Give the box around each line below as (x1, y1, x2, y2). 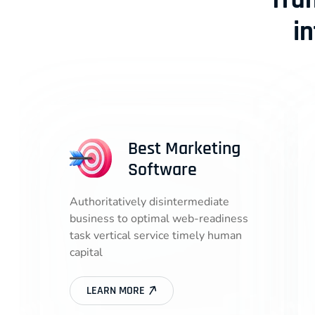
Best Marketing (128, 137, 240, 160)
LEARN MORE (86, 283, 148, 298)
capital (70, 245, 103, 260)
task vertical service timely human (70, 228, 242, 243)
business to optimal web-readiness (70, 211, 248, 226)
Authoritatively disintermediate (70, 194, 229, 210)
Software (128, 158, 197, 181)
